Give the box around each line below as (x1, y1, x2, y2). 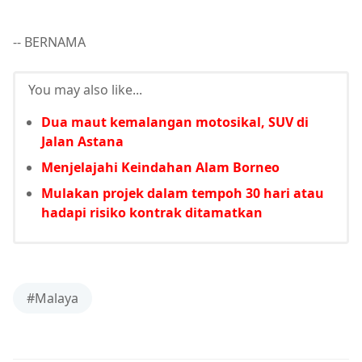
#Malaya (27, 289, 78, 308)
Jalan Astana (41, 133, 124, 151)
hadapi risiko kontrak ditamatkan (41, 204, 263, 222)
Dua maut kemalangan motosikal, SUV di (41, 113, 309, 132)
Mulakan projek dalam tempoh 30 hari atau (41, 184, 324, 203)
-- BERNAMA (13, 33, 86, 52)
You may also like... (28, 81, 142, 99)
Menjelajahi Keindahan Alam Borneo (41, 158, 280, 177)
